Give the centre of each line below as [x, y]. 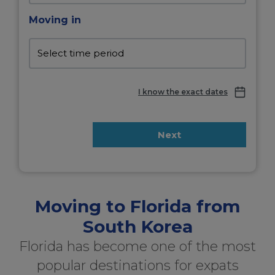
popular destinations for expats [137, 265]
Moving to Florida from [137, 206]
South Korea [137, 227]
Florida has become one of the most [137, 246]
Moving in [55, 20]
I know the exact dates [183, 92]
